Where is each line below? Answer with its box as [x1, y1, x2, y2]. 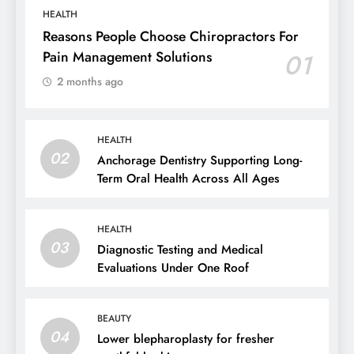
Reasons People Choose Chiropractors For [43, 25, 299, 47]
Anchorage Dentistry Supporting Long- [97, 151, 302, 169]
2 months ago [57, 73, 123, 89]
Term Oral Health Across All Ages [97, 169, 280, 187]
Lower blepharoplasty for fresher [97, 330, 274, 348]
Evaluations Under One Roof [97, 258, 249, 277]
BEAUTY [97, 311, 131, 326]
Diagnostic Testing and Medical [97, 240, 263, 258]
